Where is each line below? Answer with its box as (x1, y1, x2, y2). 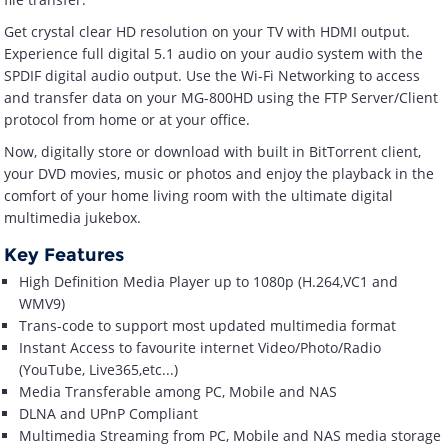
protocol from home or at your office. (4, 110, 251, 130)
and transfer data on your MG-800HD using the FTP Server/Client (4, 88, 439, 108)
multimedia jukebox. (4, 208, 142, 228)
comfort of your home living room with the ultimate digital (4, 186, 394, 206)
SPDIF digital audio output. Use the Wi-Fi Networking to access (4, 66, 421, 86)
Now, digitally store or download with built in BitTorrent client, (4, 142, 422, 162)
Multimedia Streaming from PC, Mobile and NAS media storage (19, 426, 442, 446)
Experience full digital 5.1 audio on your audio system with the (4, 44, 424, 64)
